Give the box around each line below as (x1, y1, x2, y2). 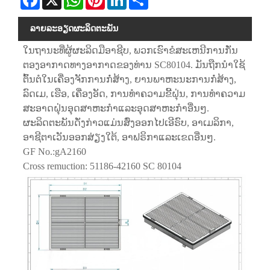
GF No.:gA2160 (22, 146, 86, 157)
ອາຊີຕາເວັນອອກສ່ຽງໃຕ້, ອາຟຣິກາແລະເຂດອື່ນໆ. (22, 131, 216, 142)
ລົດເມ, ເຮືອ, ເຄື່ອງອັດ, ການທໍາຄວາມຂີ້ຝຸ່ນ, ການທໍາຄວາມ (22, 88, 245, 99)
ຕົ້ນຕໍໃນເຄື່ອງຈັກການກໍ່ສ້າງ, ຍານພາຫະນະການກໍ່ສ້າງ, (22, 74, 236, 84)
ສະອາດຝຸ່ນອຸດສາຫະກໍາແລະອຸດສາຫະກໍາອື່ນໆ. (22, 102, 209, 113)
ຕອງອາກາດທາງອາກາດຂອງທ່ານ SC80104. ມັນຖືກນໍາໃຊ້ (22, 59, 245, 70)
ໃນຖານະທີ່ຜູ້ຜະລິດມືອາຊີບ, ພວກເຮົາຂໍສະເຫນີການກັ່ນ (22, 45, 238, 55)
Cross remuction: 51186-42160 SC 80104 (22, 160, 181, 171)
